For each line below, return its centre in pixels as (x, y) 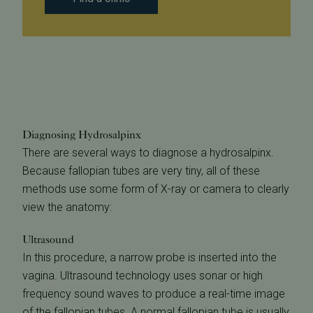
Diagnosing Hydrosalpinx (82, 134)
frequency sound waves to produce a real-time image (154, 294)
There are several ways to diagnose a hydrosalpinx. (148, 153)
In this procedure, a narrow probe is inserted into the (150, 257)
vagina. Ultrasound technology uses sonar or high (143, 276)
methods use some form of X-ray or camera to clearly (156, 189)
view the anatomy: (67, 207)
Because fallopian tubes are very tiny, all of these (141, 171)
